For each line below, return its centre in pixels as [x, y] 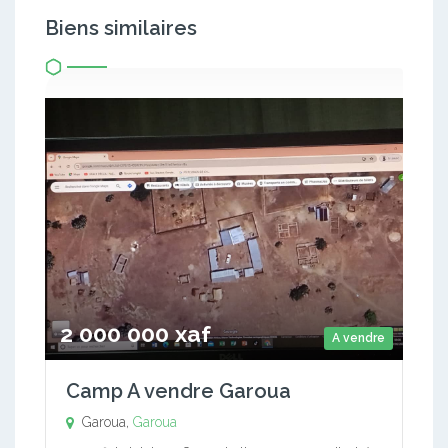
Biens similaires [121, 27]
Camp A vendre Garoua [178, 390]
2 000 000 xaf [135, 333]
